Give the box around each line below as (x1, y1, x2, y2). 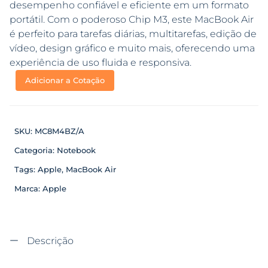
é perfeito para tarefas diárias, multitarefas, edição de (10, 28, 257, 40)
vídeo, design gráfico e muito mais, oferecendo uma (10, 42, 255, 54)
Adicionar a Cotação (25, 75, 105, 86)
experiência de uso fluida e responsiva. (10, 57, 191, 69)
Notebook (57, 145, 96, 156)
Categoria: (14, 145, 57, 156)
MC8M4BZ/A (35, 126, 84, 136)
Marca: (14, 184, 42, 194)
